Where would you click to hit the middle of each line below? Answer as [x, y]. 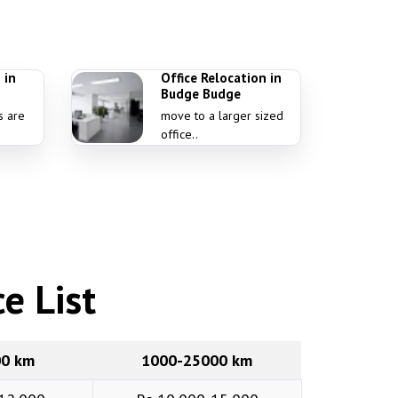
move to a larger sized [222, 115]
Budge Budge [200, 94]
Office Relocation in [221, 78]
